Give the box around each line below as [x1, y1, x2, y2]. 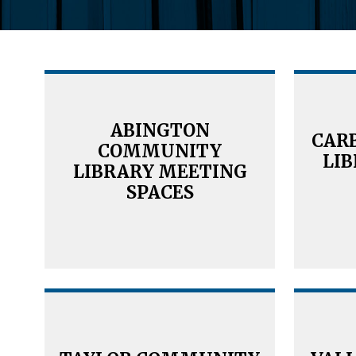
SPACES [126, 180, 194, 203]
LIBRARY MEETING [72, 160, 247, 183]
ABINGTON [110, 118, 210, 141]
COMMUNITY [98, 139, 222, 162]
